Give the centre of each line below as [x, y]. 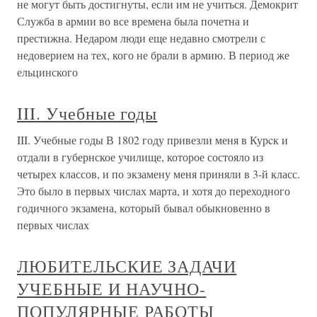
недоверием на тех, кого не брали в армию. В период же [153, 55]
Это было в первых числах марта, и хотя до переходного [154, 191]
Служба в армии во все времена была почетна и [133, 21]
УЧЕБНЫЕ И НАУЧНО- [112, 289]
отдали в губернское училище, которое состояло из [140, 157]
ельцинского [47, 72]
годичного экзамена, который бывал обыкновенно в [144, 208]
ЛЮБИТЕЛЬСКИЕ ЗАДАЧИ [127, 266]
